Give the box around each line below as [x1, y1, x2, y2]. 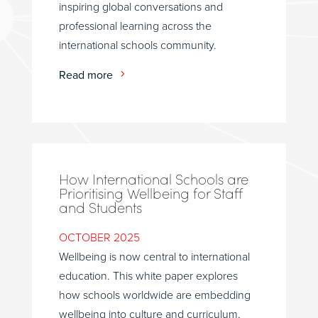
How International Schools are [58, 170, 248, 188]
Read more [58, 68, 113, 83]
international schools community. [58, 38, 216, 53]
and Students [58, 198, 142, 216]
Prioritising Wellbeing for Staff [58, 184, 242, 202]
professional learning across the [58, 19, 212, 34]
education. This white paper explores [58, 269, 238, 283]
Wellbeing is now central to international [58, 250, 250, 264]
